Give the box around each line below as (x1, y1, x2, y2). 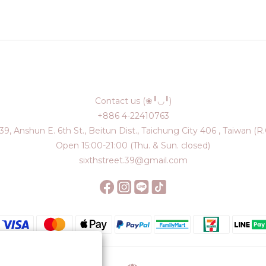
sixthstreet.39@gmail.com (78, 154, 188, 166)
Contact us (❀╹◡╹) (94, 95, 172, 106)
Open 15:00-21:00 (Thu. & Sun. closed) (56, 140, 210, 151)
